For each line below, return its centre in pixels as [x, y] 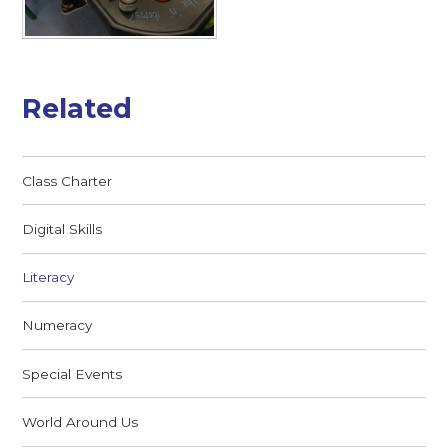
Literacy [48, 277]
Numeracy [57, 325]
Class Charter [67, 180]
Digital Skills [62, 228]
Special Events [72, 373]
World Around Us [80, 421]
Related [77, 109]
